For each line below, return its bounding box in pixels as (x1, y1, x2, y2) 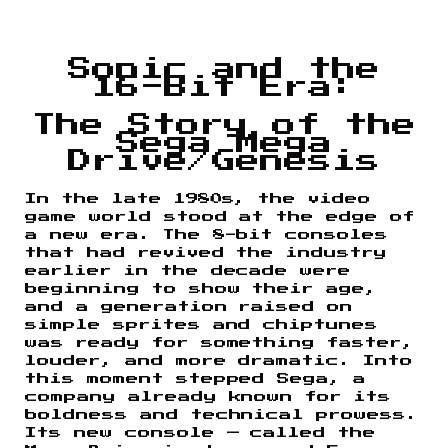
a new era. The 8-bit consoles (25, 228, 389, 241)
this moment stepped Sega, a (25, 372, 367, 385)
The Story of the (32, 112, 416, 137)
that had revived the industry (25, 246, 388, 259)
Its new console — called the (25, 426, 377, 439)
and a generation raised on (25, 300, 354, 313)
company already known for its (25, 390, 392, 403)
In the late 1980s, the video (25, 192, 372, 205)
